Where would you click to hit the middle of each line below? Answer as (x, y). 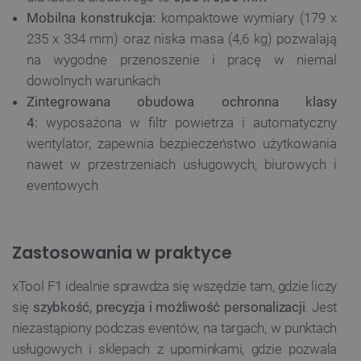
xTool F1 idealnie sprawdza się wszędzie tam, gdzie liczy (174, 286)
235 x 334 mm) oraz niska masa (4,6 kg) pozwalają (182, 38)
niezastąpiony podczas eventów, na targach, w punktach (174, 328)
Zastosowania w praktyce (122, 252)
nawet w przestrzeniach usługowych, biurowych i (182, 164)
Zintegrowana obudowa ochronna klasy (182, 101)
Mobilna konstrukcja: (91, 17)
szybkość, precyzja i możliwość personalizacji (169, 307)
